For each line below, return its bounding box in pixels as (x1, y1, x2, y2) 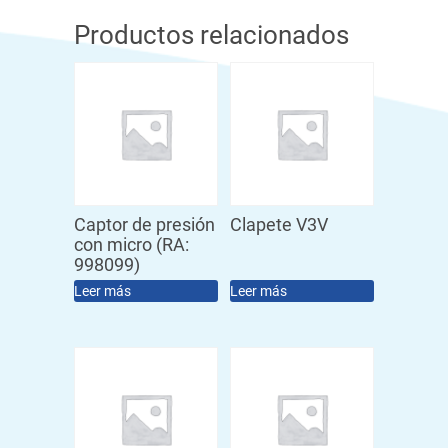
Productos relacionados (74, 20, 349, 51)
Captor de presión (74, 214, 215, 236)
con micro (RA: (74, 234, 189, 256)
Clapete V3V (230, 214, 328, 236)
